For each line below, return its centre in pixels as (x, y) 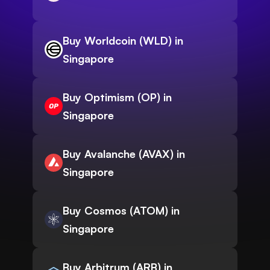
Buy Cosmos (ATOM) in (121, 211)
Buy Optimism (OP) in (117, 97)
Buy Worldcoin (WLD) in (123, 41)
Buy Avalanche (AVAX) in (124, 154)
